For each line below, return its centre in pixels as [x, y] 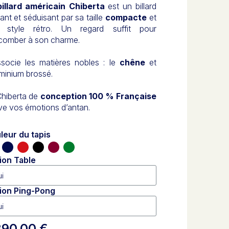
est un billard [130, 6]
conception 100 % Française [98, 96]
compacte [126, 17]
